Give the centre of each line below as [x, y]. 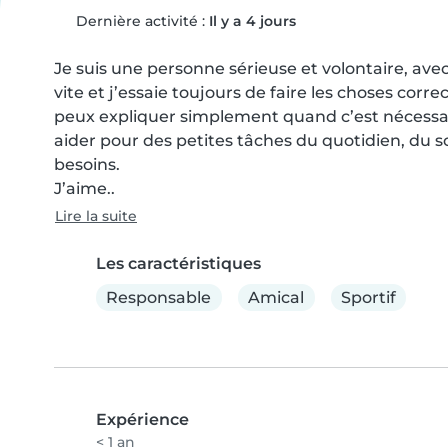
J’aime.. [84, 188]
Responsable [159, 297]
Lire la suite [96, 216]
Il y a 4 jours [252, 21]
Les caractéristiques [178, 263]
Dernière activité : [140, 21]
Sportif [368, 297]
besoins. [87, 164]
